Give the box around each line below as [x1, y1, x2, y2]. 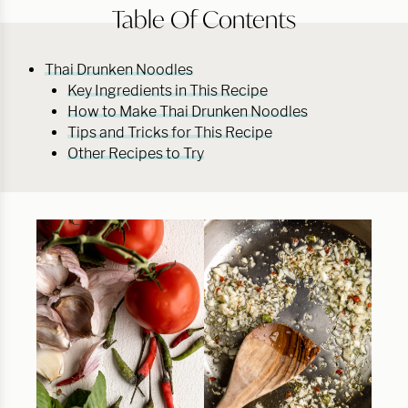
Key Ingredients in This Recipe [67, 82, 268, 99]
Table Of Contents [112, 4, 296, 35]
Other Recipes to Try [67, 145, 204, 162]
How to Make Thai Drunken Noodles [67, 103, 308, 120]
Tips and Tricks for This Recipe [67, 124, 272, 141]
